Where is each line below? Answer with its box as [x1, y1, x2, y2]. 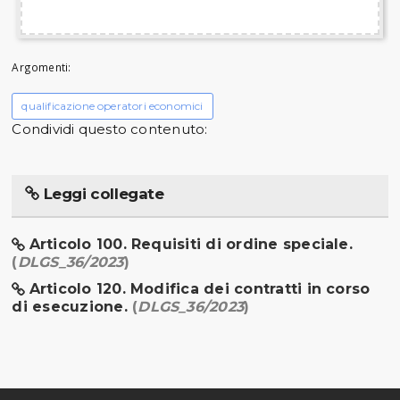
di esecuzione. [12, 297, 133, 315]
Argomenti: [12, 59, 71, 74]
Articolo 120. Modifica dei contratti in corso [29, 279, 371, 297]
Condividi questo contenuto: [12, 120, 208, 137]
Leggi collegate [39, 184, 164, 203]
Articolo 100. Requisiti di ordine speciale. [29, 235, 353, 253]
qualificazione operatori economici [21, 98, 204, 112]
